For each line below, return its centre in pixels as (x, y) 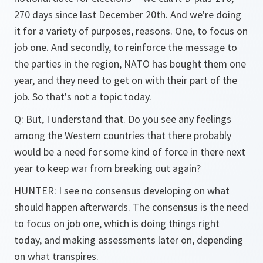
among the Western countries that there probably (123, 135)
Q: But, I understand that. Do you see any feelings (123, 119)
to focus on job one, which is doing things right (117, 223)
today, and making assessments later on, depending (129, 240)
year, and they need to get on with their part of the (126, 80)
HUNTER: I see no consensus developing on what (122, 190)
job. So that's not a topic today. (83, 97)
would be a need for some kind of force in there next (130, 152)
